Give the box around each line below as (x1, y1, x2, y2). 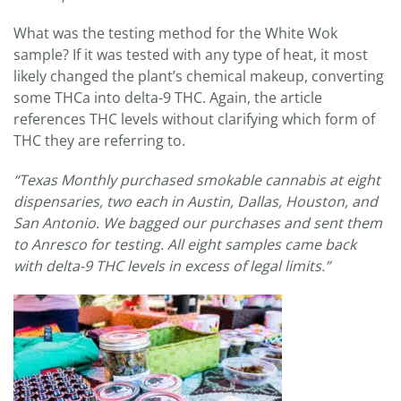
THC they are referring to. (13, 130, 185, 150)
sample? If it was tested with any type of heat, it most (13, 44, 368, 64)
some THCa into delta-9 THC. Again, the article (13, 87, 322, 107)
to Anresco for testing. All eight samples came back (13, 234, 356, 254)
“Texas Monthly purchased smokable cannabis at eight (13, 169, 380, 190)
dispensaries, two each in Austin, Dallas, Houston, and (13, 191, 378, 211)
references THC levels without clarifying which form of (13, 108, 375, 129)
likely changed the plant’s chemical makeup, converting (13, 65, 384, 86)
